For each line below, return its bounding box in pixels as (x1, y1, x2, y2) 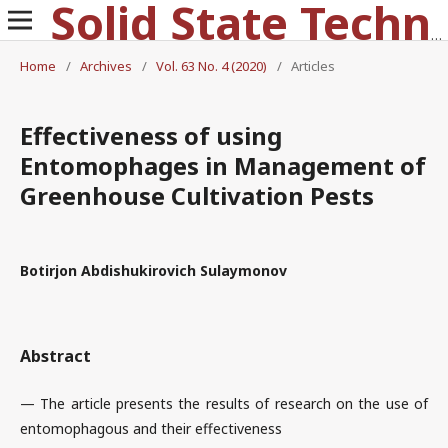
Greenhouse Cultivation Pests (20, 179, 374, 212)
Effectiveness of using (20, 119, 282, 152)
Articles (291, 57, 335, 75)
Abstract (20, 345, 91, 367)
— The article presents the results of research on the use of (20, 394, 428, 413)
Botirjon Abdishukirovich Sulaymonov (20, 261, 287, 280)
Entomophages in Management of (20, 149, 426, 182)
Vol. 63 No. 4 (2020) (156, 57, 267, 75)
